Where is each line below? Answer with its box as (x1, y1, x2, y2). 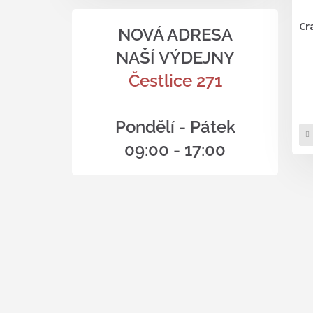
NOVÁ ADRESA (117, 24, 233, 45)
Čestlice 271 (128, 71, 222, 91)
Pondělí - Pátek (115, 117, 235, 137)
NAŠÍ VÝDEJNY (115, 48, 235, 68)
